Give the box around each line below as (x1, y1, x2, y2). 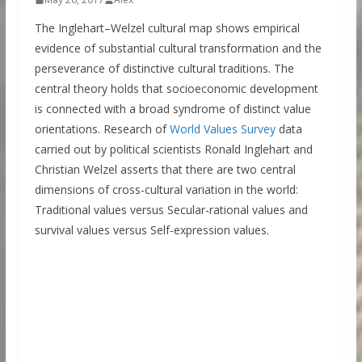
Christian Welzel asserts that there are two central (34, 162, 296, 177)
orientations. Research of (34, 121, 170, 137)
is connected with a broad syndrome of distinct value (34, 101, 311, 116)
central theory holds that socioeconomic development (34, 81, 318, 96)
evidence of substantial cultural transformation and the (34, 40, 322, 56)
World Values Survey (169, 121, 276, 137)
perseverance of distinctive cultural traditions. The (34, 61, 294, 76)
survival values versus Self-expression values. (34, 222, 269, 238)
